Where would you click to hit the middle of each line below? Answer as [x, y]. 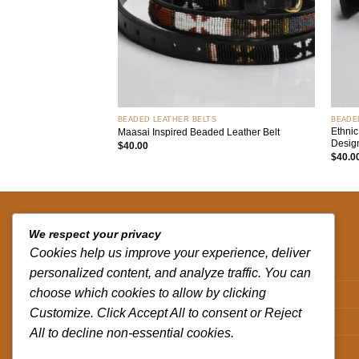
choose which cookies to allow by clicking [148, 292]
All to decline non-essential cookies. [132, 333]
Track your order [160, 294]
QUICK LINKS [157, 225]
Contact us [145, 267]
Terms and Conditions [173, 349]
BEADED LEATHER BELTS [167, 119]
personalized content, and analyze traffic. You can [170, 272]
